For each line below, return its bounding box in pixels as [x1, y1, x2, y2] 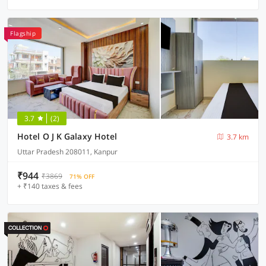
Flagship [10, 29, 36, 37]
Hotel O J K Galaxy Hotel [17, 131, 118, 142]
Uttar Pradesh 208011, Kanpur [17, 147, 118, 157]
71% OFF [69, 172, 94, 180]
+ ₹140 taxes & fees [17, 181, 83, 191]
